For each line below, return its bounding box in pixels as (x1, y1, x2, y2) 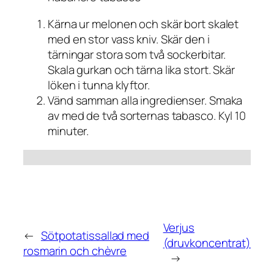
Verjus (163, 220, 194, 236)
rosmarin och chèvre (23, 242, 127, 259)
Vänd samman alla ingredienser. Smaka (48, 92, 243, 108)
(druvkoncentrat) (163, 235, 251, 251)
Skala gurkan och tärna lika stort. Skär (48, 61, 235, 78)
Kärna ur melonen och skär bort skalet (48, 15, 239, 32)
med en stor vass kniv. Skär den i (48, 31, 210, 47)
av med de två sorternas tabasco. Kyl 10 (48, 107, 246, 124)
